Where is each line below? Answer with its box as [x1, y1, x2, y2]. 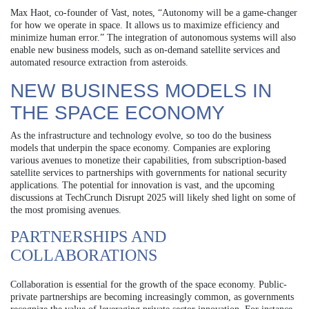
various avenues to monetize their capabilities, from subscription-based [10, 154, 286, 166]
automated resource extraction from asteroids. [10, 57, 188, 68]
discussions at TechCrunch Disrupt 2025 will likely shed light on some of [10, 192, 296, 203]
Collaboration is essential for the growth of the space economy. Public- [10, 279, 287, 290]
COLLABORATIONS [10, 246, 157, 264]
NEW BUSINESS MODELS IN [10, 79, 272, 101]
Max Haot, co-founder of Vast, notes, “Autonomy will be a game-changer [10, 7, 297, 18]
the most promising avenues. [10, 204, 121, 215]
